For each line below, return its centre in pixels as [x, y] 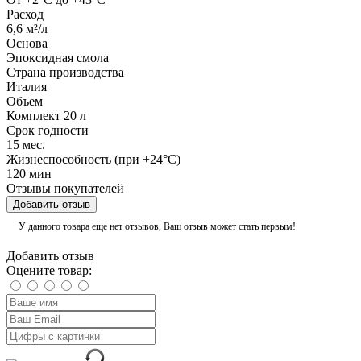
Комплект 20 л [46, 116]
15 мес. [26, 145]
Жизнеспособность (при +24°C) [93, 160]
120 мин [29, 174]
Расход [25, 15]
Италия [27, 87]
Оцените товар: [49, 271]
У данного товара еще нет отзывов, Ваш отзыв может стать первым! [157, 227]
